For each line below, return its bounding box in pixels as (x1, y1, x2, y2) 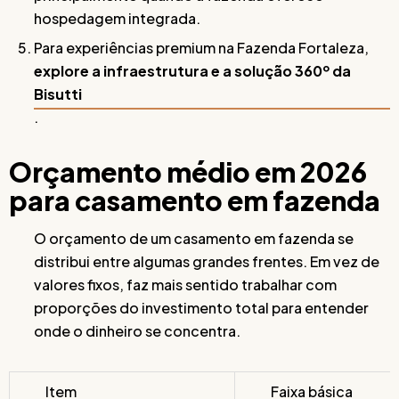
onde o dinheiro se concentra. (34, 322, 240, 340)
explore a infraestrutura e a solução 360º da (34, 61, 351, 80)
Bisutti (34, 85, 82, 103)
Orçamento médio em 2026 (9, 155, 367, 189)
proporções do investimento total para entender (34, 298, 369, 317)
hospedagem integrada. (34, 9, 200, 28)
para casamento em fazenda (9, 183, 380, 217)
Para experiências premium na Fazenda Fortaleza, (34, 38, 369, 57)
